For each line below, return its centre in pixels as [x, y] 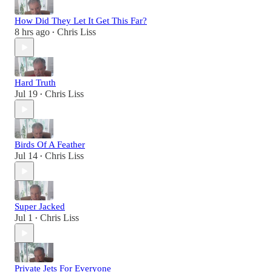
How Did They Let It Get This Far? [81, 21]
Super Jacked [40, 207]
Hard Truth [35, 83]
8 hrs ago [32, 32]
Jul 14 [26, 156]
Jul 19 [26, 94]
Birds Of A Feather [50, 145]
